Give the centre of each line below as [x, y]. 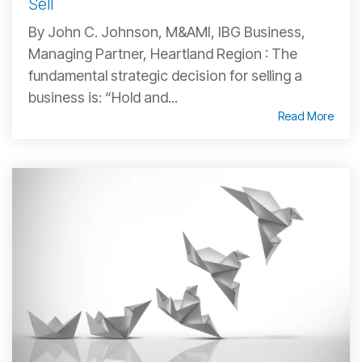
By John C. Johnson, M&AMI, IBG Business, [167, 32]
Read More [306, 116]
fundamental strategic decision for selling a [165, 76]
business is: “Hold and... [103, 98]
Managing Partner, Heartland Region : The [163, 54]
